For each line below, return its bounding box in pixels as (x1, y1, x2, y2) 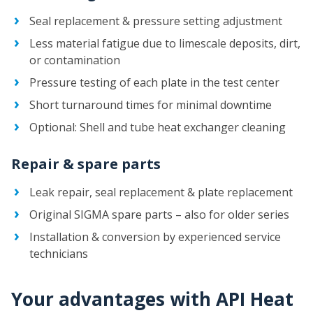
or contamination (29, 52, 120, 68)
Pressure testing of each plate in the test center (29, 75, 279, 91)
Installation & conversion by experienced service (29, 229, 281, 245)
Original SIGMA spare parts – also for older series (29, 207, 289, 223)
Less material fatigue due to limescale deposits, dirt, (29, 36, 300, 52)
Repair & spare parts (11, 154, 161, 174)
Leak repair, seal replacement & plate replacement (29, 184, 293, 201)
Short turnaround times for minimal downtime (29, 97, 272, 113)
